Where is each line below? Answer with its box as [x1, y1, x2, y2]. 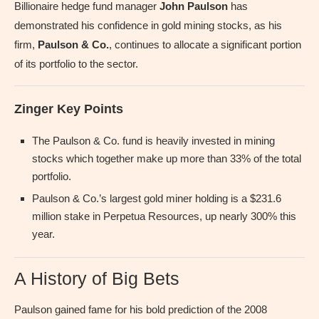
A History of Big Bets [14, 268, 179, 288]
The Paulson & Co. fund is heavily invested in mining [32, 134, 275, 147]
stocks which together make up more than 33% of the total [32, 152, 301, 164]
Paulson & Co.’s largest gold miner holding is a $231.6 [32, 192, 281, 204]
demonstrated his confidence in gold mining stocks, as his [14, 19, 282, 31]
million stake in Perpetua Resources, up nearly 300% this [32, 209, 296, 222]
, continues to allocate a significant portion [109, 38, 301, 51]
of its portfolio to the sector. [14, 57, 138, 70]
